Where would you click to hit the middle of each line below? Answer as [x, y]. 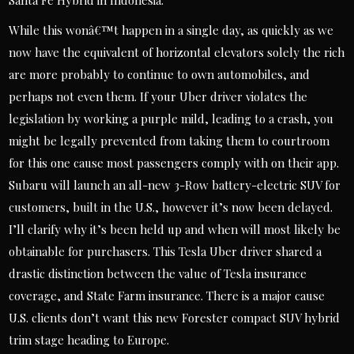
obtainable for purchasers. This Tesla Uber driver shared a [166, 251]
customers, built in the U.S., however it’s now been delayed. [171, 207]
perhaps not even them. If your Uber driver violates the [158, 96]
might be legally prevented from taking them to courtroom [169, 141]
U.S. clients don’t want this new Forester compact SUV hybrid [175, 318]
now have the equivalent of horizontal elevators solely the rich [177, 52]
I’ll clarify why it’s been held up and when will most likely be [175, 229]
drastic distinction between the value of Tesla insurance [158, 273]
